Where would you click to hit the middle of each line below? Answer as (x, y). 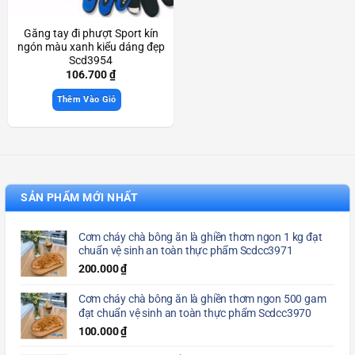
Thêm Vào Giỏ (86, 100)
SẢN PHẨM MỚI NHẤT (80, 198)
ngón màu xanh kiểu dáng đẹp (91, 47)
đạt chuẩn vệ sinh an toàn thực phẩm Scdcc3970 (195, 313)
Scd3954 (91, 61)
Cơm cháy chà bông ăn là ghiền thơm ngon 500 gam (202, 300)
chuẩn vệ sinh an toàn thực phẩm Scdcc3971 (185, 251)
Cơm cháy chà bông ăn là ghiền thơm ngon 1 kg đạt (200, 237)
